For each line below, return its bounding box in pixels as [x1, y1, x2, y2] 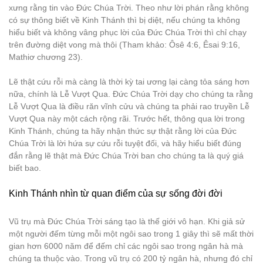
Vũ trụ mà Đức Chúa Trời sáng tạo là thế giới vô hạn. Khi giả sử [9, 217, 245, 226]
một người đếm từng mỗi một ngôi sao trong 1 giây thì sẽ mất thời [9, 229, 254, 238]
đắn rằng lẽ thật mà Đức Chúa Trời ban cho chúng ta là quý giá [9, 151, 244, 160]
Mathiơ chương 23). [9, 52, 83, 62]
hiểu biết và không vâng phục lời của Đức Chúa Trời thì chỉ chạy [9, 28, 247, 37]
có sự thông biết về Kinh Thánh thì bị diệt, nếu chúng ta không [9, 15, 240, 25]
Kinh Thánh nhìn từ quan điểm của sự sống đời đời [9, 188, 222, 198]
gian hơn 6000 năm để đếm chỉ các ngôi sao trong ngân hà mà [9, 241, 243, 251]
